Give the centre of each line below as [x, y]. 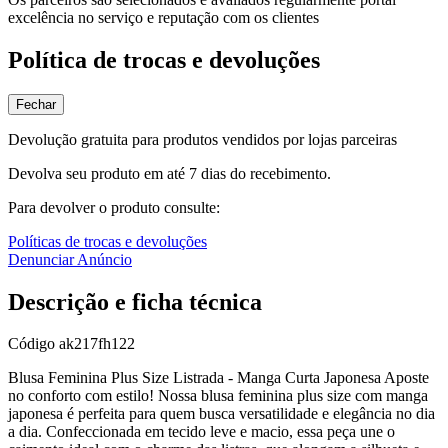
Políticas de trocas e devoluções [107, 241]
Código [33, 344]
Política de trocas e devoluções [164, 59]
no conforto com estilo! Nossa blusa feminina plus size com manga [218, 396]
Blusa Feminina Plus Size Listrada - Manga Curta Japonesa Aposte [218, 378]
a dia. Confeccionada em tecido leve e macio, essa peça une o [201, 432]
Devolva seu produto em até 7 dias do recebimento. [169, 173]
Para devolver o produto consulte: [114, 207]
